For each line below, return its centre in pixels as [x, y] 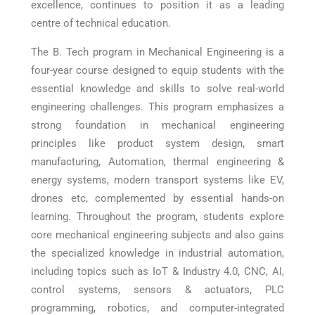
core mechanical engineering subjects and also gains [157, 235]
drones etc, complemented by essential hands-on [157, 198]
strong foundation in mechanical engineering [157, 125]
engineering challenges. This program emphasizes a [157, 107]
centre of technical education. [101, 23]
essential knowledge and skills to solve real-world [157, 89]
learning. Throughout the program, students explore [157, 217]
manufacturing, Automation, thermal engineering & [157, 162]
